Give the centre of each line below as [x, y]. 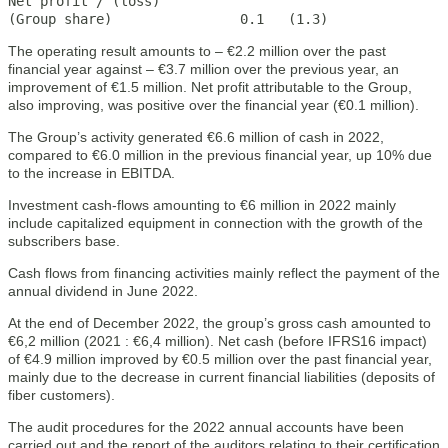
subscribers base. [64, 241]
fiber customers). [61, 395]
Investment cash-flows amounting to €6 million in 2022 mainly [202, 205]
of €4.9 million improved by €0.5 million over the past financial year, [220, 359]
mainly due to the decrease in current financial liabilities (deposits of [221, 377]
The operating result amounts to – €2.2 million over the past [197, 51]
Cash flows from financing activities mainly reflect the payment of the [224, 273]
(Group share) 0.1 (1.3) [168, 19]
